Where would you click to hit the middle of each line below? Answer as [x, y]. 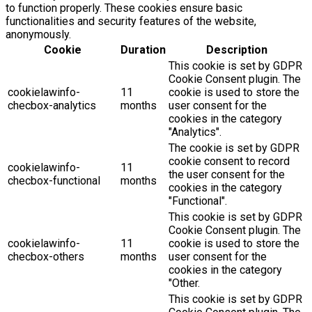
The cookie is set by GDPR [234, 148]
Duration [143, 50]
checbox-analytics [52, 106]
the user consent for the [227, 175]
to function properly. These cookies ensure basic [124, 8]
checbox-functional [54, 181]
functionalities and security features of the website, [131, 22]
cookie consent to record [229, 162]
